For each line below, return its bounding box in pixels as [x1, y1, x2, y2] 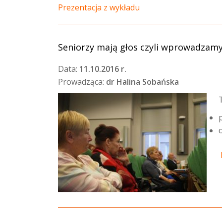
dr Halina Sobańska [106, 76, 179, 87]
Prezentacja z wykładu [58, 2, 140, 13]
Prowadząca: [58, 76, 106, 87]
